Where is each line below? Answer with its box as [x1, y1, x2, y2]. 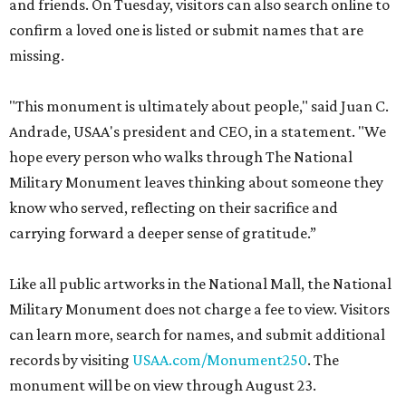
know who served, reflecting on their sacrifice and [9, 198, 338, 217]
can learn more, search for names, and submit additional [9, 325, 385, 344]
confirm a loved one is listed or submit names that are [9, 21, 363, 40]
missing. [9, 46, 64, 65]
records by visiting [9, 351, 132, 370]
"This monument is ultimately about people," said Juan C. [9, 97, 389, 116]
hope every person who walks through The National [9, 148, 353, 167]
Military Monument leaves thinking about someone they [9, 173, 383, 192]
